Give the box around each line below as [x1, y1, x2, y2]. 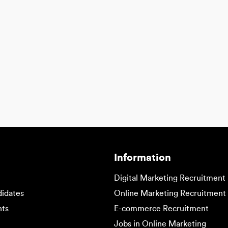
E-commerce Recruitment [114, 204, 209, 213]
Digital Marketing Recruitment [114, 174, 225, 182]
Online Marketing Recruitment [114, 189, 226, 197]
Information [114, 152, 171, 163]
